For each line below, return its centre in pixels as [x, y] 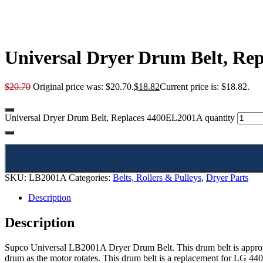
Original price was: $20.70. [83, 86]
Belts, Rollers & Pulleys [157, 177]
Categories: [91, 177]
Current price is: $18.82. [205, 86]
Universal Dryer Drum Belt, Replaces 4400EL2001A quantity [120, 117]
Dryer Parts [227, 177]
